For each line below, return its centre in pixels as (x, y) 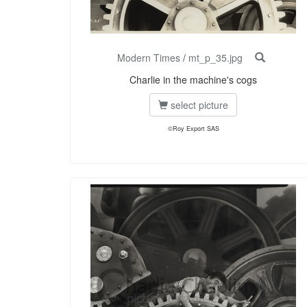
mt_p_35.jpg (216, 58)
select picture (198, 105)
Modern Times (149, 58)
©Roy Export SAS (193, 129)
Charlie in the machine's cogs (193, 80)
